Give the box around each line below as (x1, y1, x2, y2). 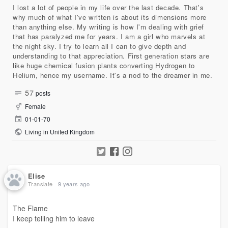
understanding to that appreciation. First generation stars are (13, 51, 210, 61)
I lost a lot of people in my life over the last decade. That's (13, 3, 204, 12)
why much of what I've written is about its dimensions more (13, 12, 207, 22)
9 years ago (58, 179, 90, 188)
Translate (28, 179, 53, 188)
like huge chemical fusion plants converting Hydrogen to (13, 61, 195, 70)
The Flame (13, 203, 48, 213)
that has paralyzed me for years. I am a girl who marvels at (13, 32, 206, 41)
